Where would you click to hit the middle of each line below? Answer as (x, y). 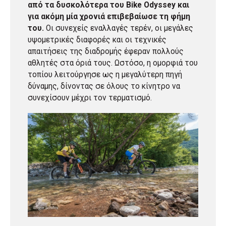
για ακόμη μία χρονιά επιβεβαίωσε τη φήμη (109, 17)
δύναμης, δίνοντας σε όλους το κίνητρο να (104, 87)
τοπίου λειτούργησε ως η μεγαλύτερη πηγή (105, 75)
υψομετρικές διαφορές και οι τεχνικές (97, 40)
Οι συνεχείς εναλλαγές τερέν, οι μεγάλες (119, 29)
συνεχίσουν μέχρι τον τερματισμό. (90, 98)
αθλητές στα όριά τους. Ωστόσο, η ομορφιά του (113, 63)
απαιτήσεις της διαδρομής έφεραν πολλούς (106, 52)
